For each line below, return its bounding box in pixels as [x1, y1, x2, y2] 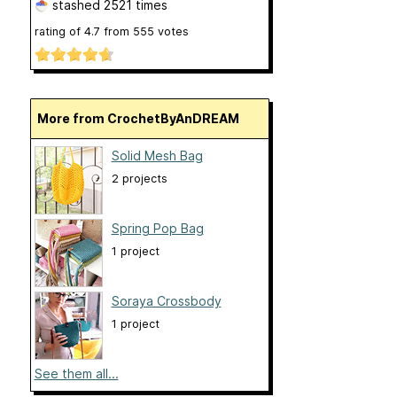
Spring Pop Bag [111, 221, 204, 237]
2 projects [111, 172, 167, 186]
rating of [34, 25, 84, 39]
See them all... [34, 366, 119, 382]
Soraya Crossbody [111, 293, 222, 309]
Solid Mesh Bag [111, 148, 203, 164]
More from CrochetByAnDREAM [48, 111, 239, 127]
